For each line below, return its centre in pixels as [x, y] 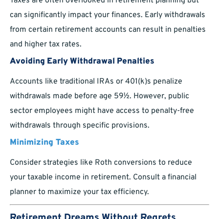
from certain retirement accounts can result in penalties [108, 30]
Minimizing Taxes [44, 143]
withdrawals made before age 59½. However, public [99, 97]
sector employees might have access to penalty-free [102, 111]
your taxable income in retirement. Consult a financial [103, 178]
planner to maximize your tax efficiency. [79, 192]
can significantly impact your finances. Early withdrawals [108, 15]
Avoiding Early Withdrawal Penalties [82, 62]
